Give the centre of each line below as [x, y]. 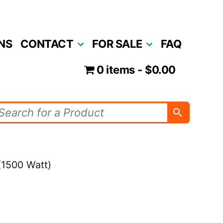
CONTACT [47, 44]
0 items [116, 70]
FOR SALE [117, 44]
